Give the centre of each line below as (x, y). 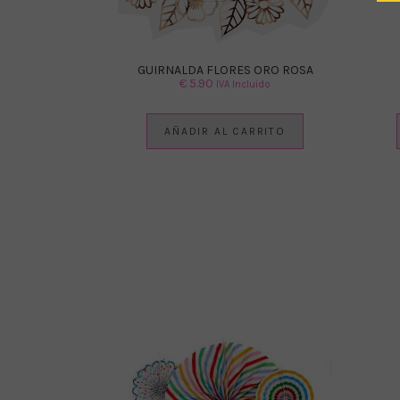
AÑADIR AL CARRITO (225, 132)
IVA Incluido (243, 85)
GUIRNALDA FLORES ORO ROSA (225, 71)
